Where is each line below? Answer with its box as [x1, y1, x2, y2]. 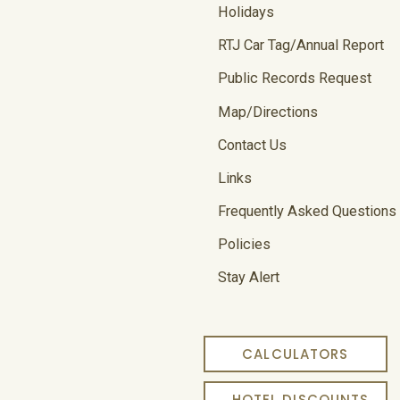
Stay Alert [217, 269, 279, 287]
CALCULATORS [242, 345, 349, 363]
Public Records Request [217, 70, 371, 87]
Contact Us [217, 136, 287, 154]
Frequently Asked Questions [217, 202, 396, 220]
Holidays [217, 4, 274, 21]
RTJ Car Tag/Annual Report [217, 37, 384, 54]
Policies [217, 235, 271, 253]
